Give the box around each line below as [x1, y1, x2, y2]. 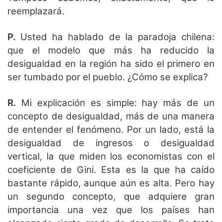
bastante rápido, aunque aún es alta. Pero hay [7, 177, 215, 189]
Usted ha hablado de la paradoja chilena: [15, 31, 215, 43]
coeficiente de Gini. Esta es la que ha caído [7, 164, 215, 176]
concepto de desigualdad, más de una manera [7, 111, 215, 122]
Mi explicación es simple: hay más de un [16, 97, 215, 109]
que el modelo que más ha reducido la [7, 45, 215, 56]
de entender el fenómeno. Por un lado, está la [7, 124, 215, 136]
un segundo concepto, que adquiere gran [7, 191, 215, 203]
